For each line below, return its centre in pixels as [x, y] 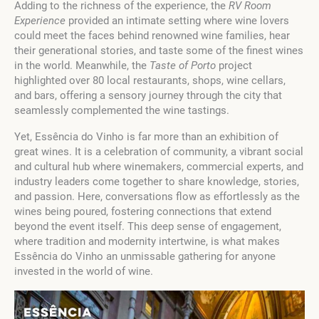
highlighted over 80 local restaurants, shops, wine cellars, [150, 81]
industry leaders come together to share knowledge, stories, [157, 182]
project [234, 66]
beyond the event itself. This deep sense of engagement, [148, 227]
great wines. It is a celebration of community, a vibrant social [159, 152]
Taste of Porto [183, 66]
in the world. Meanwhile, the [82, 66]
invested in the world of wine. [84, 272]
